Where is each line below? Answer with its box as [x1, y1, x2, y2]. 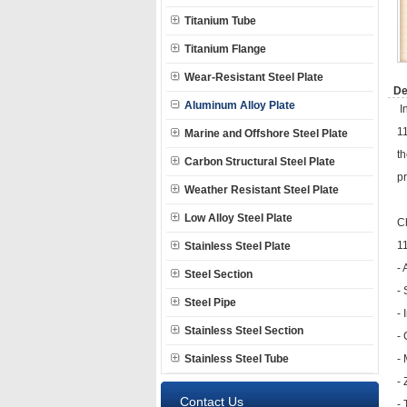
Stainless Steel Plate [184, 240, 291, 253]
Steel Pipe [184, 296, 236, 309]
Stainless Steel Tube [184, 352, 289, 365]
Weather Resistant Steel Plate [184, 184, 339, 196]
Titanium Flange [184, 43, 266, 55]
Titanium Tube [184, 15, 256, 27]
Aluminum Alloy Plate [184, 99, 295, 112]
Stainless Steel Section [184, 324, 303, 337]
